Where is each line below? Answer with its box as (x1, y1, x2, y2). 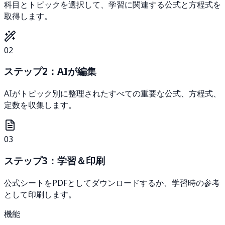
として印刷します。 (4, 188, 76, 200)
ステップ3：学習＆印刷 (4, 154, 105, 167)
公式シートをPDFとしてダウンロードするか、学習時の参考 (4, 177, 220, 188)
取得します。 (4, 10, 52, 22)
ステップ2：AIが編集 (4, 65, 96, 78)
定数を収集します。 (4, 99, 76, 111)
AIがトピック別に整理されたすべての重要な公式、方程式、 (4, 88, 221, 99)
